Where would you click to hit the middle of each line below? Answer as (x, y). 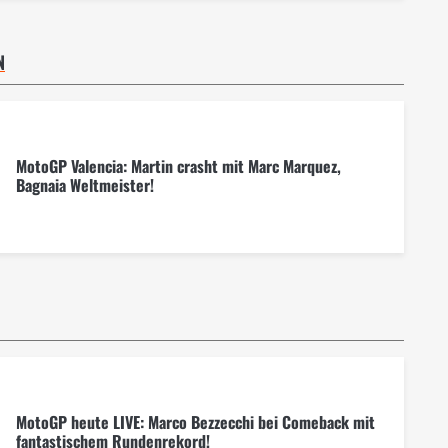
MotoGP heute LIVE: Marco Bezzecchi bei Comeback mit (195, 422)
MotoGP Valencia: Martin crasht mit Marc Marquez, (178, 166)
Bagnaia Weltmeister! (84, 185)
